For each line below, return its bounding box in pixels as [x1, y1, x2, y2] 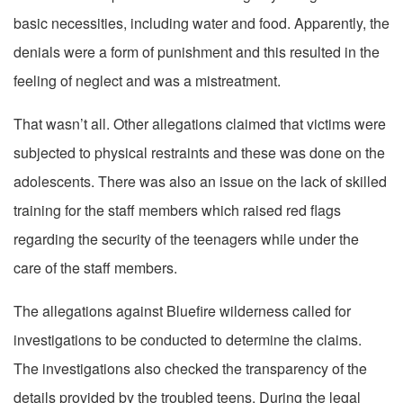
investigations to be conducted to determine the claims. [13, 329, 362, 351]
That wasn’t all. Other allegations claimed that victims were [13, 113, 386, 135]
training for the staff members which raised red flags [13, 200, 341, 221]
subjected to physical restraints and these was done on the [13, 142, 385, 164]
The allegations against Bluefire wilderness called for [13, 300, 351, 322]
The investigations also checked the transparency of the [13, 358, 367, 380]
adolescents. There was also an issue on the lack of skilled [13, 171, 387, 193]
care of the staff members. [13, 257, 177, 279]
